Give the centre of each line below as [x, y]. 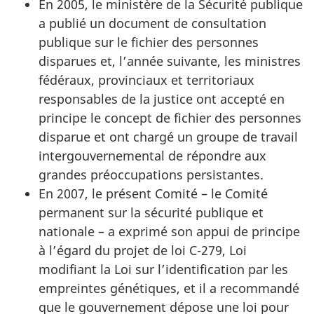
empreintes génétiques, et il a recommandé [169, 288]
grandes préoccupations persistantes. [151, 175]
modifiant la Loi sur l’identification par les [163, 269]
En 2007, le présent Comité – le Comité [153, 193]
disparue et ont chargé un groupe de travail [168, 137]
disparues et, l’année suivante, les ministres [170, 61]
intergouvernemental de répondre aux [152, 156]
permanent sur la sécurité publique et [151, 212]
